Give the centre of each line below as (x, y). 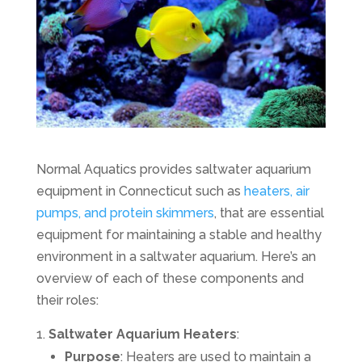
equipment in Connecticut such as (140, 191)
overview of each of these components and (170, 278)
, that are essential (269, 213)
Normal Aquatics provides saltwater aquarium (173, 169)
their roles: (67, 300)
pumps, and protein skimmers (125, 213)
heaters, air (276, 191)
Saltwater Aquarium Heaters (142, 334)
